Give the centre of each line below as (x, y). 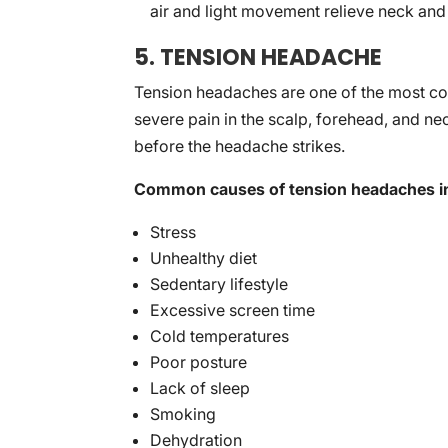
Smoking (183, 414)
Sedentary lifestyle (219, 284)
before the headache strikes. (240, 146)
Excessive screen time (233, 310)
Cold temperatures (220, 336)
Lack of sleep (200, 388)
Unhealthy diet (204, 258)
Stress (173, 232)
